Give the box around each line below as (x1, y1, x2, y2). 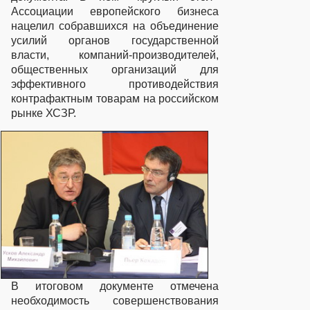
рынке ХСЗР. (11, 107, 77, 119)
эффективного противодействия (11, 77, 219, 90)
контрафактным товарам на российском (11, 92, 219, 104)
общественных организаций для (11, 63, 219, 75)
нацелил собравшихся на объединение (11, 19, 219, 32)
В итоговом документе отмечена (11, 280, 219, 292)
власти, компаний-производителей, (11, 48, 219, 61)
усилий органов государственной (11, 34, 219, 46)
